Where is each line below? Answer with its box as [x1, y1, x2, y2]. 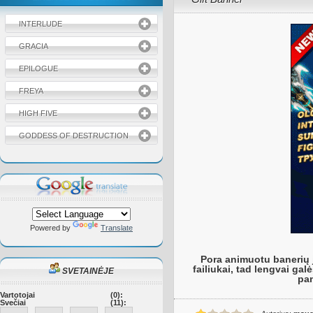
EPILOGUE [19, 64, 58, 73]
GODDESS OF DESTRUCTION [19, 131, 129, 140]
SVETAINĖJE [60, 266, 114, 276]
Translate [101, 224, 133, 232]
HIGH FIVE [19, 109, 57, 117]
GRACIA [19, 42, 48, 50]
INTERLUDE [19, 20, 62, 28]
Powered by [30, 224, 73, 232]
